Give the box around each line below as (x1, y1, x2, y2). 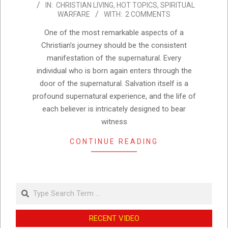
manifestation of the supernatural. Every (47, 53, 181, 63)
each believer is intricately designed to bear (42, 104, 186, 113)
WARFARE (58, 10, 90, 18)
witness (101, 117, 127, 126)
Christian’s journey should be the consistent (41, 40, 187, 50)
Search (16, 183, 42, 192)
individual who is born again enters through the (36, 66, 192, 75)
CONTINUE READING (70, 137, 158, 146)
